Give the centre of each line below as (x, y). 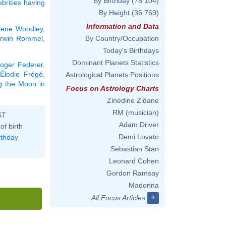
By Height (114, 13)
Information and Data (123, 26)
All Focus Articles (118, 198)
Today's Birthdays (131, 50)
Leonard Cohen (134, 161)
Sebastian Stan (135, 149)
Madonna (144, 185)
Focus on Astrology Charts (112, 88)
